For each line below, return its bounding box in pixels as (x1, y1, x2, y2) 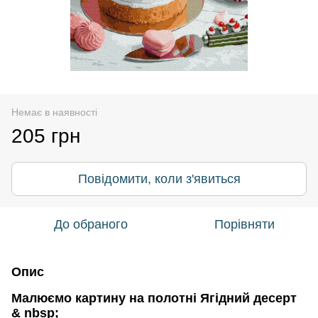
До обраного (54, 216, 128, 231)
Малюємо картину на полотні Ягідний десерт (11, 290, 297, 305)
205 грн (11, 124, 80, 147)
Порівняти (214, 216, 275, 231)
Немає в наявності (11, 106, 97, 118)
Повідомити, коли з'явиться (77, 171, 241, 186)
